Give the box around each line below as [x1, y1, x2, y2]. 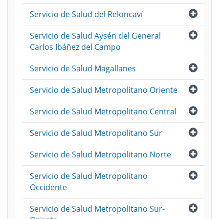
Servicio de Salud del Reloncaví [30, 9, 143, 20]
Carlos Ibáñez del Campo [30, 42, 121, 52]
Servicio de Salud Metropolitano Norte [30, 149, 171, 160]
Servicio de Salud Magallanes [30, 63, 136, 74]
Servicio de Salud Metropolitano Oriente [30, 85, 177, 95]
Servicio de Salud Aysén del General [30, 30, 161, 41]
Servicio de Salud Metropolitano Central [30, 106, 176, 117]
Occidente [30, 182, 67, 193]
